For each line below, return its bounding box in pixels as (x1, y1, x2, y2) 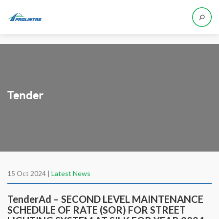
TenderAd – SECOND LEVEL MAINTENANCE (7, 193, 203, 205)
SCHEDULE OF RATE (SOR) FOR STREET (7, 204, 186, 216)
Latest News (51, 169, 90, 177)
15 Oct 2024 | (7, 169, 51, 177)
